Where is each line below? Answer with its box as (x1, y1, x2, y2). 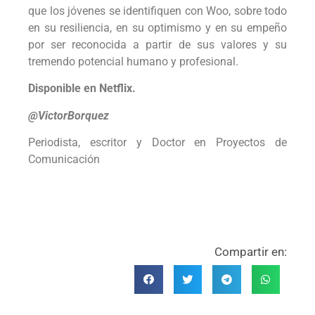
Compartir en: (214, 245, 287, 259)
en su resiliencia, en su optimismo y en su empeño (28, 20, 287, 34)
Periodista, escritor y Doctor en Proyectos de (28, 135, 287, 149)
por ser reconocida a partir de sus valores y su (28, 37, 287, 51)
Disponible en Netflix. (28, 82, 136, 96)
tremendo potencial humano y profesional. (28, 54, 241, 68)
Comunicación (28, 152, 100, 166)
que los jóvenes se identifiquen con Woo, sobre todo (28, 4, 287, 18)
